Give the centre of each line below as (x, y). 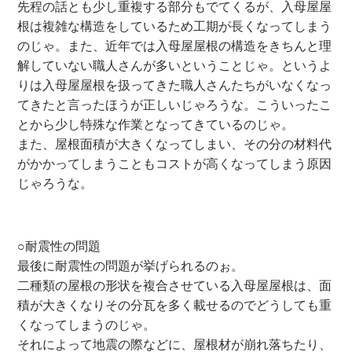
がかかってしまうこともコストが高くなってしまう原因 (175, 163)
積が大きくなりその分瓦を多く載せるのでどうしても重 (175, 305)
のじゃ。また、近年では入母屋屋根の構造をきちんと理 (175, 46)
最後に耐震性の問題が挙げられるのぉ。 (131, 266)
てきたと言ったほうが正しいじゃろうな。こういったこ (175, 104)
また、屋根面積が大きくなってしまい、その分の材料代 (175, 144)
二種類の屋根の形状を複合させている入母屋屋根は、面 (175, 285)
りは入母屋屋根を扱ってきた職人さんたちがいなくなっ (175, 85)
